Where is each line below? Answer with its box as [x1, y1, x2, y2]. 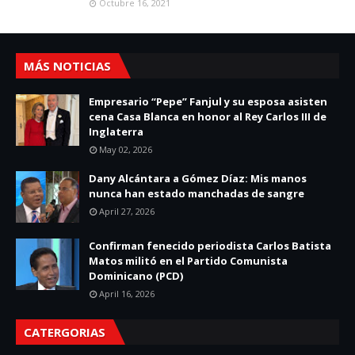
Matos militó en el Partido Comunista [89, 253, 288, 268]
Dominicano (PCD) [89, 268, 183, 283]
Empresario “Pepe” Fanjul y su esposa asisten [89, 94, 327, 109]
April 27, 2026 [99, 204, 155, 217]
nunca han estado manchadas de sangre [89, 185, 304, 200]
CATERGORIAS [24, 323, 105, 340]
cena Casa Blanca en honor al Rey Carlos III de [89, 109, 326, 124]
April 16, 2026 [99, 287, 155, 300]
